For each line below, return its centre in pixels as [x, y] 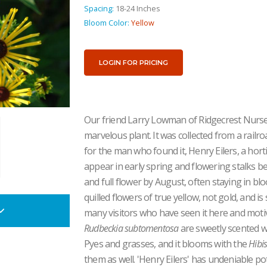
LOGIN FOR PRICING [133, 62]
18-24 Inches [138, 9]
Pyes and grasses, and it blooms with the [167, 243]
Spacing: [99, 9]
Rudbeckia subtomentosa [131, 228]
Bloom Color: [107, 23]
